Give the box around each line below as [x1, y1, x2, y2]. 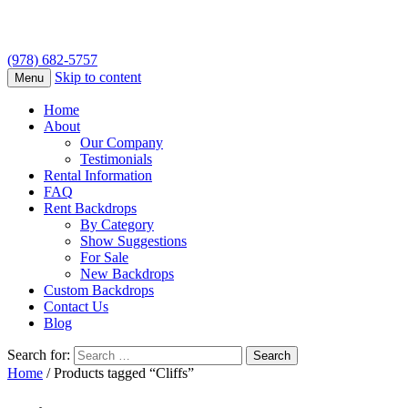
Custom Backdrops [44, 282, 154, 299]
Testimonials [80, 151, 152, 168]
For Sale [80, 250, 128, 266]
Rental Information [44, 168, 152, 184]
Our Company [80, 135, 163, 151]
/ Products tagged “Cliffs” [43, 365, 194, 382]
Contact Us [44, 299, 108, 315]
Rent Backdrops [44, 200, 137, 217]
